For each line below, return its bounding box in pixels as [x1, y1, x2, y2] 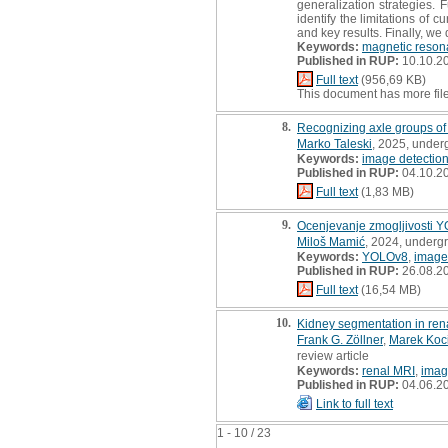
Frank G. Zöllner [297, 332, 383, 347]
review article [297, 348, 369, 363]
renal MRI [362, 363, 415, 378]
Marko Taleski [297, 136, 372, 151]
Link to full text [316, 396, 393, 411]
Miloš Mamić [297, 234, 365, 249]
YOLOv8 [362, 249, 408, 264]
